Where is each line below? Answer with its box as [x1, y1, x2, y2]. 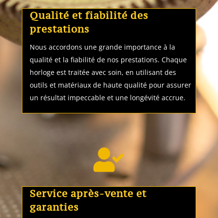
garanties [29, 200, 79, 214]
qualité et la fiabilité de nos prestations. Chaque [29, 55, 187, 65]
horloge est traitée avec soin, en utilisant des [29, 68, 176, 77]
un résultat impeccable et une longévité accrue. [29, 93, 185, 103]
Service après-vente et [29, 187, 146, 200]
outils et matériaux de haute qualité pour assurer [29, 80, 191, 90]
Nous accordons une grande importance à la [29, 42, 175, 52]
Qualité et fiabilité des [29, 9, 148, 22]
